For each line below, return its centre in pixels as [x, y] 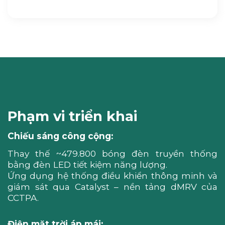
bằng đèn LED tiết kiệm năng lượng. [87, 165]
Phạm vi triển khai [72, 116]
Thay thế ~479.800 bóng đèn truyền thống [113, 154]
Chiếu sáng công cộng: [60, 136]
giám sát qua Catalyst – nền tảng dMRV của [113, 187]
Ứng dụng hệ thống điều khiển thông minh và [113, 176]
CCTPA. [23, 198]
